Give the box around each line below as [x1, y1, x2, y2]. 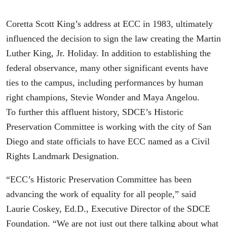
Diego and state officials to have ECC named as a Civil [6, 136, 210, 146]
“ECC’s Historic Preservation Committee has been [6, 174, 192, 185]
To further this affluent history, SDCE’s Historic [6, 106, 183, 117]
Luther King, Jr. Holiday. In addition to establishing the [6, 48, 211, 58]
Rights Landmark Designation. [6, 150, 119, 161]
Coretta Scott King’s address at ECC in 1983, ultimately [6, 18, 213, 29]
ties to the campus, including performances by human [6, 77, 203, 88]
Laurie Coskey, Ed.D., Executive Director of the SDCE [6, 204, 210, 214]
